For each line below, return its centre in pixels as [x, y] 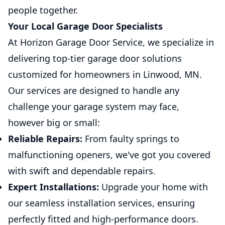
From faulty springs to [131, 139]
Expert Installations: [53, 187]
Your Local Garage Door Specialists [85, 26]
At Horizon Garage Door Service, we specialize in [111, 42]
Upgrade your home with [153, 187]
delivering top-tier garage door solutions [95, 58]
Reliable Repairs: [45, 139]
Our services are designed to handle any [94, 90]
